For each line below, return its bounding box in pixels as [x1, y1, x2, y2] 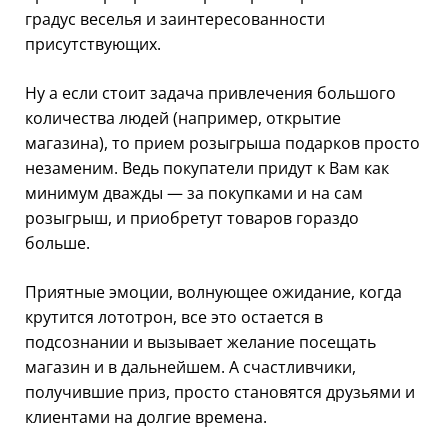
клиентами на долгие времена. [25, 405, 267, 428]
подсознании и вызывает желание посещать [25, 330, 376, 353]
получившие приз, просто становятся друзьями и [25, 380, 415, 403]
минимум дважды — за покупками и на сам [25, 181, 363, 204]
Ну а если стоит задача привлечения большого [25, 81, 396, 104]
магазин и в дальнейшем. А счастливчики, [25, 355, 356, 378]
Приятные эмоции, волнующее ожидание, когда [25, 280, 402, 303]
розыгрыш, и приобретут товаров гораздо [25, 206, 359, 229]
